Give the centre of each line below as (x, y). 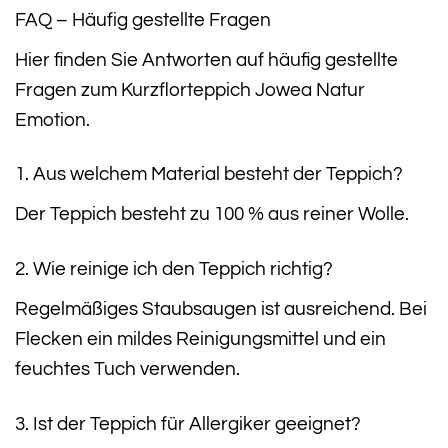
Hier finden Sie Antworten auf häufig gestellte (206, 59)
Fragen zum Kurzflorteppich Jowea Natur (190, 89)
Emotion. (52, 119)
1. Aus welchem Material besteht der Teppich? (209, 174)
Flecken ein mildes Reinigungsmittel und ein (200, 338)
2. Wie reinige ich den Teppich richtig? (174, 269)
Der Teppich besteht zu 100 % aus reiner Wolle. (212, 214)
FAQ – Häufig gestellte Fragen (143, 19)
